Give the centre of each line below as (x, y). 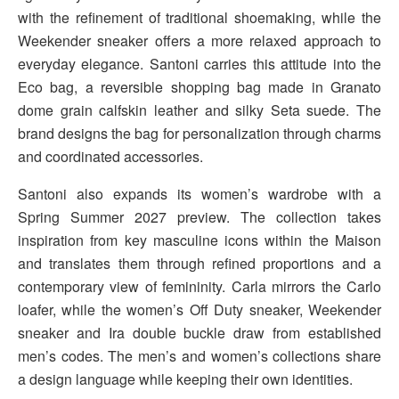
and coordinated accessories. (110, 157)
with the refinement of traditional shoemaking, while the (199, 18)
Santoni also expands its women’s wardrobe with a (199, 194)
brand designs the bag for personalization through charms (199, 134)
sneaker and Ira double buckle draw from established (199, 333)
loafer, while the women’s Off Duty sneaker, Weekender (199, 310)
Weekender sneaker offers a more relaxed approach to (199, 41)
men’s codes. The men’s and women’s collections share (199, 356)
